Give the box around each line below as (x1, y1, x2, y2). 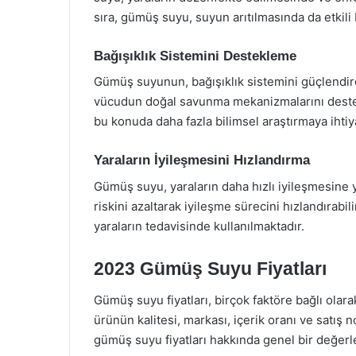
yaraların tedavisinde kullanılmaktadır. (94, 218, 304, 234)
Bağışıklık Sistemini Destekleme (94, 48, 296, 64)
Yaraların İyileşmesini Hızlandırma (94, 153, 310, 168)
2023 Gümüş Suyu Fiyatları (94, 257, 327, 279)
